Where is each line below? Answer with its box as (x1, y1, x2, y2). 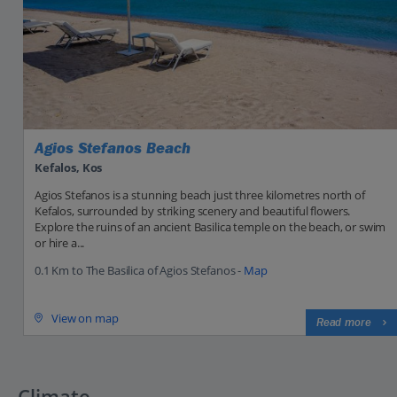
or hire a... (35, 234, 85, 251)
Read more (315, 315, 371, 330)
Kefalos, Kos (35, 159, 103, 175)
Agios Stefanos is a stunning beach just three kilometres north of (35, 186, 365, 203)
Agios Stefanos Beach (35, 139, 191, 159)
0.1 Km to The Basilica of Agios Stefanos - (35, 261, 244, 278)
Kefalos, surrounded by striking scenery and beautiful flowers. (35, 202, 351, 219)
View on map (51, 309, 119, 326)
